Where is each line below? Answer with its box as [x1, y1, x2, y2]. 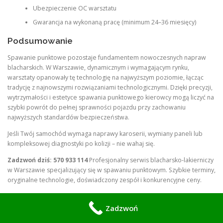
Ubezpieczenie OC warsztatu [32, 4, 116, 12]
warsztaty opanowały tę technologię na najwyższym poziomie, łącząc [7, 73, 204, 82]
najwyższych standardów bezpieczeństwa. [7, 112, 129, 121]
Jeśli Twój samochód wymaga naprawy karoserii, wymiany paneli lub [7, 129, 203, 138]
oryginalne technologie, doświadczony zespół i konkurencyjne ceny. [7, 175, 202, 184]
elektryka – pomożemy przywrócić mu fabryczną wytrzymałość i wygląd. [7, 202, 212, 211]
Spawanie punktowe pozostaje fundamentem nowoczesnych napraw [7, 53, 206, 62]
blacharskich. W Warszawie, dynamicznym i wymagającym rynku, [7, 63, 189, 72]
